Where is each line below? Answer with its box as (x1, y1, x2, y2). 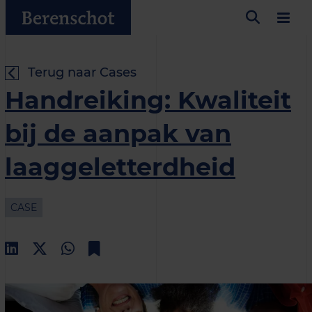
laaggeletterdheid (5, 152, 235, 182)
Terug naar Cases (28, 65, 136, 80)
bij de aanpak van (5, 118, 231, 148)
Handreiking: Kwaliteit (5, 85, 291, 115)
